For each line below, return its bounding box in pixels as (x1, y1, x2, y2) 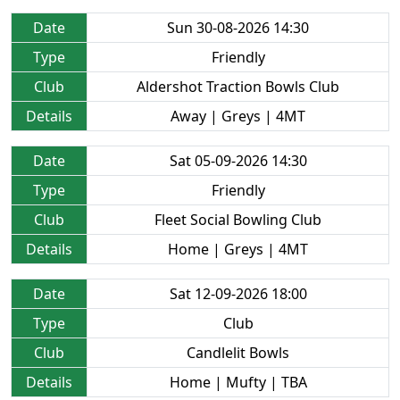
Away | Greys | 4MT (171, 106, 305, 126)
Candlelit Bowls (187, 343, 289, 362)
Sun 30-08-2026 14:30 (167, 18, 309, 37)
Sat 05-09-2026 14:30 (169, 151, 307, 171)
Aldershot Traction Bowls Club (137, 77, 339, 96)
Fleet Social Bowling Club (154, 210, 321, 229)
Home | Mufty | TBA (169, 372, 307, 392)
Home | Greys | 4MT (168, 239, 308, 259)
